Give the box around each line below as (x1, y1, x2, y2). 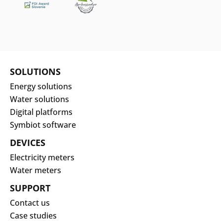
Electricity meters (10, 151, 74, 163)
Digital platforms (10, 106, 73, 117)
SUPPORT (10, 182, 50, 194)
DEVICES (10, 136, 45, 148)
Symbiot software (10, 119, 76, 130)
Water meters (10, 164, 61, 176)
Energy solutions (10, 80, 72, 92)
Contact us (10, 197, 50, 208)
